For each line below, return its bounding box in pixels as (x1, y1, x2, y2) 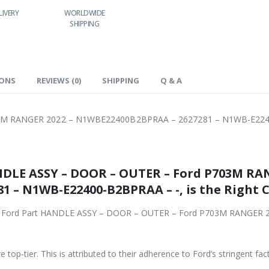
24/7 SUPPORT (202, 7, 249, 18)
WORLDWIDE (64, 7, 105, 18)
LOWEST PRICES (125, 7, 175, 18)
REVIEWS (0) (37, 74, 81, 86)
